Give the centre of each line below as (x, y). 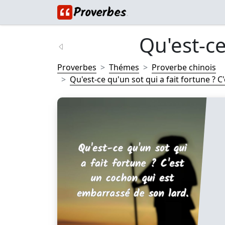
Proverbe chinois (184, 67)
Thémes (124, 67)
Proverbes (77, 67)
